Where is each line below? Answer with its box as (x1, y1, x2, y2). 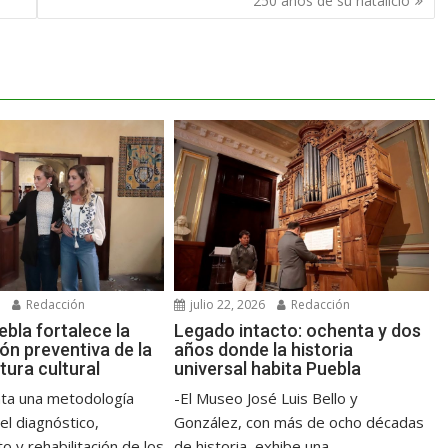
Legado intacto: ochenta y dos (174, 319, 422, 341)
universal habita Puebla (174, 357, 362, 379)
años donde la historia (174, 338, 354, 360)
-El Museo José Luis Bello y (174, 387, 359, 408)
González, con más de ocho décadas (174, 411, 425, 432)
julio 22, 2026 (187, 295, 266, 313)
